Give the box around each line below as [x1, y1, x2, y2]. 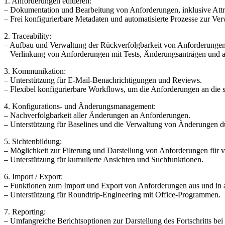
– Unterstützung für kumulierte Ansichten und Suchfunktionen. [4, 155, 203, 164]
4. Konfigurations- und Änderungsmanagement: [4, 101, 156, 110]
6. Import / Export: [4, 172, 63, 181]
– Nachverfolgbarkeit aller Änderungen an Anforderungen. [4, 110, 190, 120]
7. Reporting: [4, 207, 46, 216]
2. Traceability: [4, 31, 51, 40]
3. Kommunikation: [4, 66, 66, 75]
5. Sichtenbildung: [4, 137, 62, 146]
